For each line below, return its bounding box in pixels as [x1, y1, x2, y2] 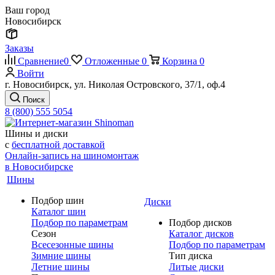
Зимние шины [31, 250, 91, 261]
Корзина [162, 56, 197, 66]
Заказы [5, 43, 34, 53]
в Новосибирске [5, 161, 73, 172]
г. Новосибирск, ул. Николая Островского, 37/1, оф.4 [5, 79, 225, 90]
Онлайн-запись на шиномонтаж [5, 150, 139, 161]
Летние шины [31, 261, 90, 272]
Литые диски [169, 261, 224, 272]
